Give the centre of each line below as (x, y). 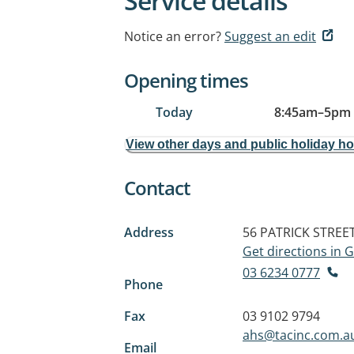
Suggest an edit (270, 36)
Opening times (186, 80)
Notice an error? (173, 36)
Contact (157, 188)
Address (149, 232)
